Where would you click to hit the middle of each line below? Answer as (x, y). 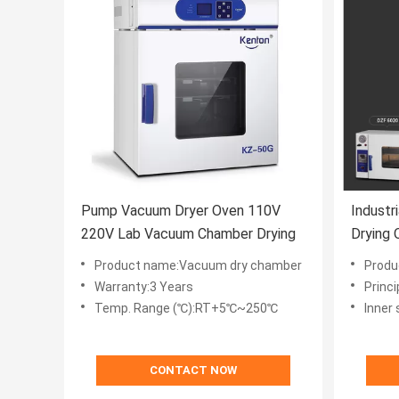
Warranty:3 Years (144, 287)
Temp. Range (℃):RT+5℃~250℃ (186, 309)
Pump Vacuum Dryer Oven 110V (181, 211)
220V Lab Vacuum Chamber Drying (188, 234)
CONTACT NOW (193, 370)
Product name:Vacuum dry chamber (198, 266)
